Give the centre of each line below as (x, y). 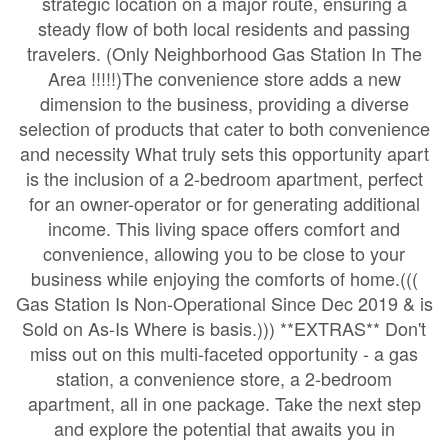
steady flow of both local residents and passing (224, 28)
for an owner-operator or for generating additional (224, 203)
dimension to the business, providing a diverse (224, 103)
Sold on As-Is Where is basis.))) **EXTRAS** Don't (224, 328)
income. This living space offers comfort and (224, 228)
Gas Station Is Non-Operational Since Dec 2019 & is (224, 303)
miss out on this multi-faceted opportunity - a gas (224, 353)
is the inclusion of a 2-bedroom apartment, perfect (224, 178)
